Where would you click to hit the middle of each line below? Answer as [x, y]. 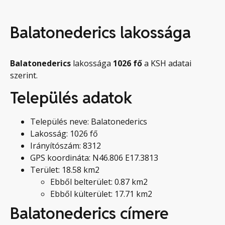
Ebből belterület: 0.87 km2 [99, 182]
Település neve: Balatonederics [89, 122]
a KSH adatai [168, 63]
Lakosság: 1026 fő [64, 134]
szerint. [24, 75]
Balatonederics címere [89, 213]
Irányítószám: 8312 [66, 146]
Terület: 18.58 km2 [65, 170]
